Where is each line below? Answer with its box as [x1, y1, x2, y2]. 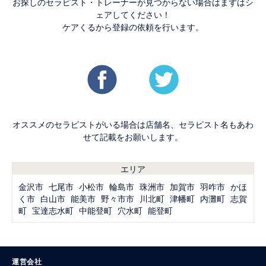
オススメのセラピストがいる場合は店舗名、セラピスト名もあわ [12, 118, 254, 131]
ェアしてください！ [96, 8, 170, 21]
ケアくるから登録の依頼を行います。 [62, 21, 204, 33]
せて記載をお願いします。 [83, 131, 183, 143]
